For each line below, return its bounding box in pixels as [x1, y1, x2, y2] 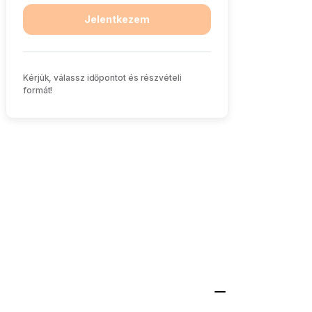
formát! [23, 85, 53, 96]
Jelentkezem [84, 13, 150, 26]
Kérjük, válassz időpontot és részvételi [23, 72, 182, 84]
